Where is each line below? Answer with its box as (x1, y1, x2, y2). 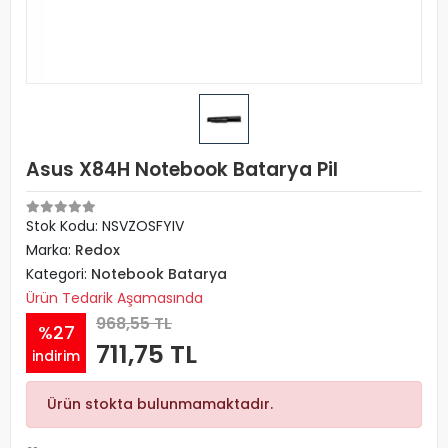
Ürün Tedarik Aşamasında (26, 288, 203, 308)
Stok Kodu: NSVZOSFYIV (26, 216, 184, 236)
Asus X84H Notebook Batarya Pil (26, 156, 338, 183)
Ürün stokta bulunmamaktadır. (47, 394, 273, 414)
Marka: (26, 240, 75, 260)
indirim (32, 345, 80, 366)
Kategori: (26, 264, 91, 284)
